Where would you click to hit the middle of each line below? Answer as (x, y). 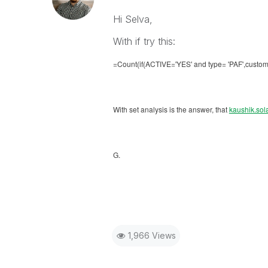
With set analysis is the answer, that (171, 109)
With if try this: (144, 41)
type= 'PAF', (226, 64)
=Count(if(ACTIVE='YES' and (160, 64)
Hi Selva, (133, 19)
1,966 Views (152, 235)
